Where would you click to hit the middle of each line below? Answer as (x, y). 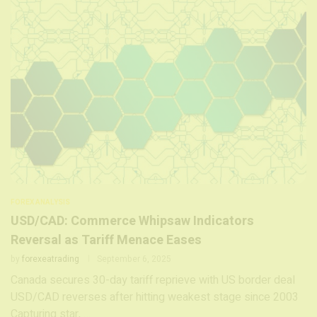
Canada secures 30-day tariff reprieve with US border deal (153, 280)
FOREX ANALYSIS (40, 202)
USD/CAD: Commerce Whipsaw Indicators (132, 221)
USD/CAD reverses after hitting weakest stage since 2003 (155, 297)
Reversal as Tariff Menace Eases (106, 240)
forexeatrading (51, 259)
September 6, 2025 (134, 259)
